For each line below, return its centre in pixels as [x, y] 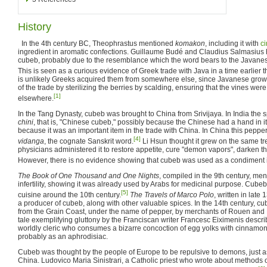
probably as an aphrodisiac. [63, 236]
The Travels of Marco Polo [172, 195]
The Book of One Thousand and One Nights [89, 176]
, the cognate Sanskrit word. [89, 141]
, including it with [233, 43]
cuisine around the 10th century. [69, 195]
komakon [190, 43]
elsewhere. [36, 98]
